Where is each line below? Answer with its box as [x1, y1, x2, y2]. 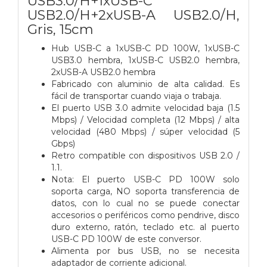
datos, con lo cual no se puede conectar [51, 197, 240, 209]
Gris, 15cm [27, 20, 94, 38]
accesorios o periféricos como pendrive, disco [51, 209, 240, 221]
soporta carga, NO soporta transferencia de [51, 185, 240, 197]
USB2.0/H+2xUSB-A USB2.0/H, [27, 6, 240, 23]
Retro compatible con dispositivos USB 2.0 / [51, 150, 240, 161]
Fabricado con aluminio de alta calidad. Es [51, 78, 240, 89]
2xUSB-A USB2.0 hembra [51, 66, 156, 77]
